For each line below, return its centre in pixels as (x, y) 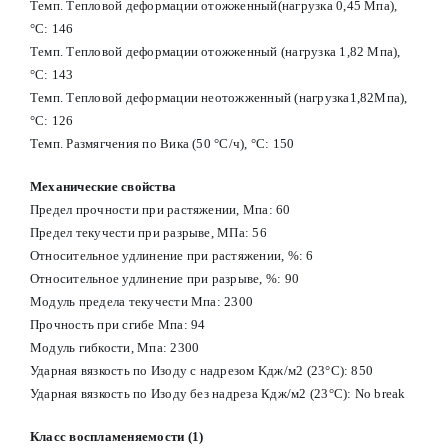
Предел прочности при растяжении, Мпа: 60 (160, 209)
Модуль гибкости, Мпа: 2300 (114, 347)
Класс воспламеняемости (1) (116, 436)
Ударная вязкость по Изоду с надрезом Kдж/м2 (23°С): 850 (201, 370)
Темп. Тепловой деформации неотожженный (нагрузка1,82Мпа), (218, 97)
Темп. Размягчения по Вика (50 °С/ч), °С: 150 (162, 143)
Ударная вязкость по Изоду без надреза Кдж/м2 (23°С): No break (217, 393)
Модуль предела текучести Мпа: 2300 (141, 301)
